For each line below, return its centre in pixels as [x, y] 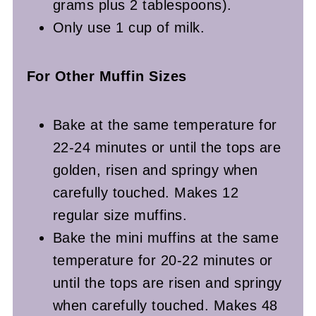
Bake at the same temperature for [165, 124]
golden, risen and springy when [155, 170]
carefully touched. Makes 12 [146, 192]
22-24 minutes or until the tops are [167, 147]
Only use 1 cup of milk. [129, 27]
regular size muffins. [120, 215]
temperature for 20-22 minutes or [163, 260]
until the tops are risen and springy [167, 282]
